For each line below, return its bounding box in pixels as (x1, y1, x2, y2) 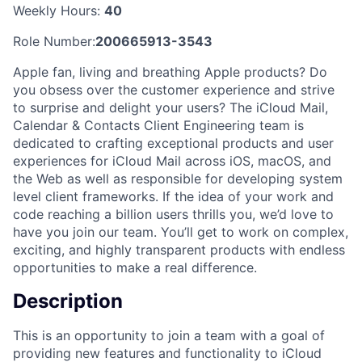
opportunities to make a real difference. (13, 259, 257, 276)
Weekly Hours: (13, 2, 104, 19)
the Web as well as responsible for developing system (13, 170, 343, 187)
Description (13, 288, 123, 313)
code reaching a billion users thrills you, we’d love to (13, 205, 334, 222)
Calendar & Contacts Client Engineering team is (13, 116, 304, 133)
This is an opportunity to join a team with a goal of (13, 326, 325, 343)
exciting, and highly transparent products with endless (13, 241, 345, 258)
